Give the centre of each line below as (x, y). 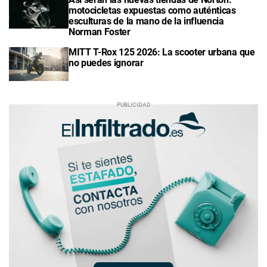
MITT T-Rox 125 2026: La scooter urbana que (162, 52)
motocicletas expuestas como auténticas (152, 11)
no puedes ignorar (106, 63)
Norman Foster (100, 32)
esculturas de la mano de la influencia (146, 21)
